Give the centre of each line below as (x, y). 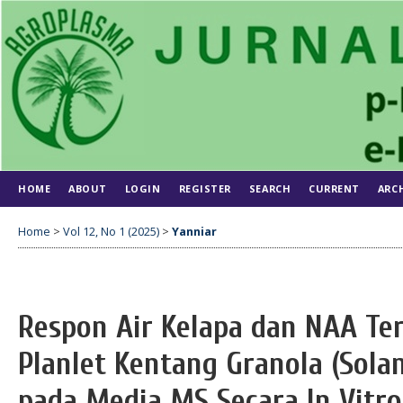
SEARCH (270, 188)
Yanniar (194, 231)
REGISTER (205, 188)
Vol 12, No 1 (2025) (111, 231)
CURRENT (334, 188)
